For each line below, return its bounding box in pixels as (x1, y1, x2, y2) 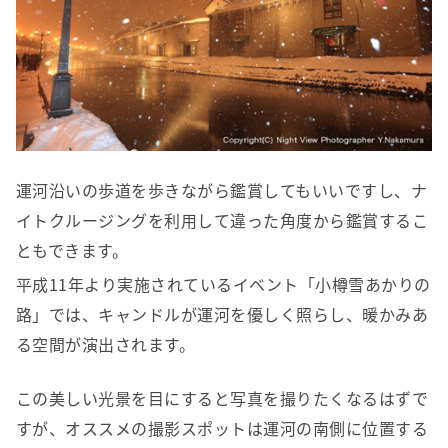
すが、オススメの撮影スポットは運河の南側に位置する (16, 416, 429, 441)
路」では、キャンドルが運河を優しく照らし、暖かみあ (16, 302, 428, 327)
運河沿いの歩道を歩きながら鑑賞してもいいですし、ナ (16, 178, 427, 203)
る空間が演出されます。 (16, 332, 196, 357)
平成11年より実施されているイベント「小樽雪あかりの (16, 272, 431, 297)
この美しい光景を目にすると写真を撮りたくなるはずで (16, 386, 428, 411)
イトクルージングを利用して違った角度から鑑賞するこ (16, 208, 428, 233)
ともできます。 (16, 238, 129, 263)
